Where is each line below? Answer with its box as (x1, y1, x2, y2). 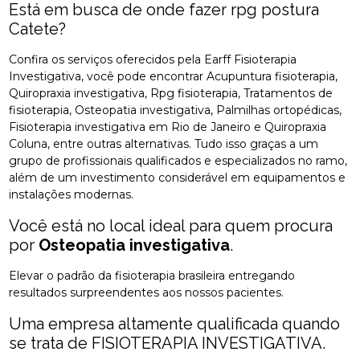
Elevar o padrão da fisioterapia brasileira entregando (9, 268, 296, 283)
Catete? (9, 18, 67, 39)
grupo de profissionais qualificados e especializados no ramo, (9, 153, 348, 168)
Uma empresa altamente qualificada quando (9, 313, 341, 333)
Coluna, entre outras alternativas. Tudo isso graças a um (9, 136, 319, 151)
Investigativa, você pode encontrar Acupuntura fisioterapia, (9, 68, 338, 84)
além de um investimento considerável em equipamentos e (9, 170, 346, 185)
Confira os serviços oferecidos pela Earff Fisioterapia (9, 51, 297, 67)
